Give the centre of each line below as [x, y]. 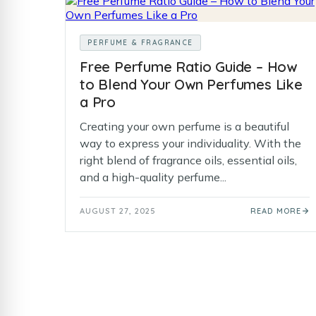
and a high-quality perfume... [153, 177]
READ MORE [276, 211]
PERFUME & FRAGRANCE [140, 43]
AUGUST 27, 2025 [118, 211]
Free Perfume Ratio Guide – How [188, 67]
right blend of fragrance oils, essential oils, [188, 160]
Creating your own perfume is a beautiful [184, 126]
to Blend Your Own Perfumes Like [191, 84]
